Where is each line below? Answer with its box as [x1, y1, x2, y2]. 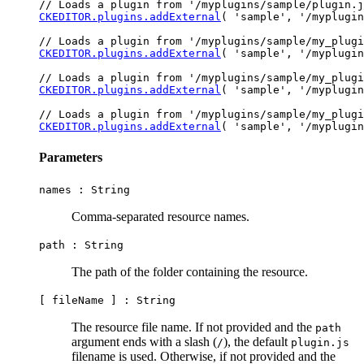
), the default [223, 334, 291, 349]
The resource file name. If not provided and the [71, 319, 315, 334]
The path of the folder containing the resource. [71, 264, 308, 279]
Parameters [39, 149, 102, 164]
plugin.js [291, 336, 349, 349]
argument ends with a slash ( [71, 334, 217, 349]
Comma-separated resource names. [71, 209, 249, 223]
